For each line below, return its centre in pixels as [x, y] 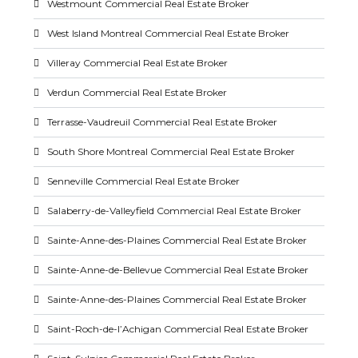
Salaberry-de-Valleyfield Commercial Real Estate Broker [175, 211]
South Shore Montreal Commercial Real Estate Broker [171, 151]
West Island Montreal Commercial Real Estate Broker [169, 33]
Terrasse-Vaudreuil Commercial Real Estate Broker [163, 122]
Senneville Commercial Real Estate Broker [144, 181]
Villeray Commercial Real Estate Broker [138, 63]
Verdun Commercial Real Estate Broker [137, 92]
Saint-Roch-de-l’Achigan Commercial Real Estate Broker [178, 329]
